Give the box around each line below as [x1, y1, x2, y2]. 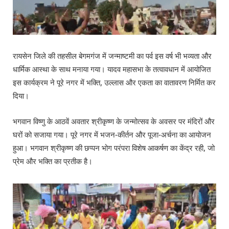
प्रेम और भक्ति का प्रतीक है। [13, 156, 93, 167]
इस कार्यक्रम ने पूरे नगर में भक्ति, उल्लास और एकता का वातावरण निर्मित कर [13, 77, 216, 88]
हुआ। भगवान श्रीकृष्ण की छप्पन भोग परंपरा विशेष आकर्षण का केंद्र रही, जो [13, 143, 215, 154]
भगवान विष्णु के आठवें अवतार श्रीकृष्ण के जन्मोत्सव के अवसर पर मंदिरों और [13, 116, 215, 127]
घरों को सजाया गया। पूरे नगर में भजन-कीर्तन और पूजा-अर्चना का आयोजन [13, 129, 211, 141]
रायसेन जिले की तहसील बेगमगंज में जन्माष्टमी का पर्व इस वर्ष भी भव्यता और [13, 51, 212, 62]
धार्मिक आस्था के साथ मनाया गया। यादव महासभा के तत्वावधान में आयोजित [13, 64, 211, 75]
